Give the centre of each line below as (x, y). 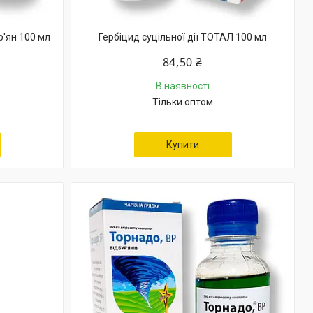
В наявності (183, 86)
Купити (183, 145)
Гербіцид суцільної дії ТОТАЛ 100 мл (183, 37)
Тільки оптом (183, 102)
